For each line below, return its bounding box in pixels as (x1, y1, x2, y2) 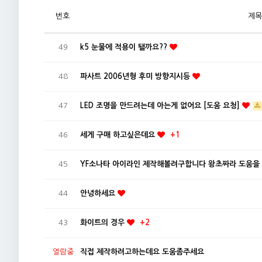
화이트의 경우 (80, 219, 127, 226)
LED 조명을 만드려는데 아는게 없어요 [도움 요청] (80, 102, 242, 109)
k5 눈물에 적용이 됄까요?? (80, 43, 170, 51)
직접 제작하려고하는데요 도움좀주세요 (80, 248, 204, 256)
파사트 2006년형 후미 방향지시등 (80, 73, 192, 80)
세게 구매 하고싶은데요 (80, 131, 157, 139)
